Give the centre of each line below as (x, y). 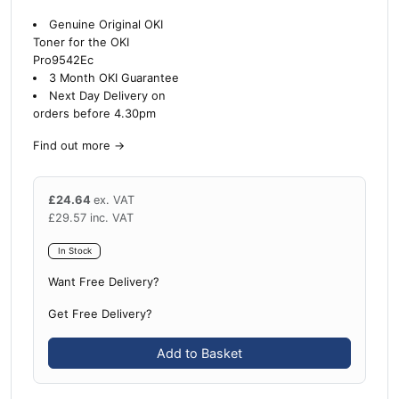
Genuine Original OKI (106, 25)
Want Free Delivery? (104, 281)
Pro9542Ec (63, 61)
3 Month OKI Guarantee (114, 78)
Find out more (72, 146)
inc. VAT (112, 218)
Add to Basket (199, 353)
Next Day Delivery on (107, 96)
